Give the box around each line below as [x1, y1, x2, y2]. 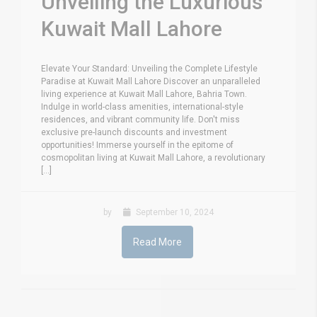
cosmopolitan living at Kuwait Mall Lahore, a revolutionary [41, 153, 265, 163]
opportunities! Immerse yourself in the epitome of [41, 140, 234, 151]
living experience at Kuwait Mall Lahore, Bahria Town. [41, 89, 247, 100]
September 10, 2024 [134, 207, 214, 218]
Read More [133, 236, 182, 248]
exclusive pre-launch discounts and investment [41, 127, 227, 138]
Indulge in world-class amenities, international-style [41, 102, 243, 113]
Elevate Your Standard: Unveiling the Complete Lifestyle [41, 64, 258, 74]
